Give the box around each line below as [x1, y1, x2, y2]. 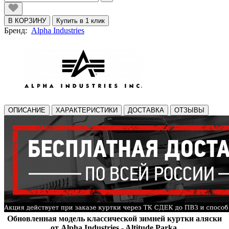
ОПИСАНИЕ [8, 106, 45, 114]
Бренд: [4, 26, 31, 35]
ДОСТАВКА [128, 106, 164, 114]
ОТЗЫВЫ [174, 106, 204, 114]
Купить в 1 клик [56, 16, 105, 25]
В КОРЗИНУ [8, 16, 46, 25]
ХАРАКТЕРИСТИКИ [56, 106, 118, 114]
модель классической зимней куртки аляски [57, 214, 222, 223]
